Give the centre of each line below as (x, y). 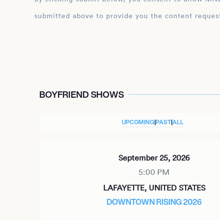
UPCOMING (138, 122)
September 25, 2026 (154, 158)
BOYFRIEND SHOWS (82, 95)
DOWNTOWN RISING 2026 (154, 202)
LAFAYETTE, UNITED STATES (154, 188)
